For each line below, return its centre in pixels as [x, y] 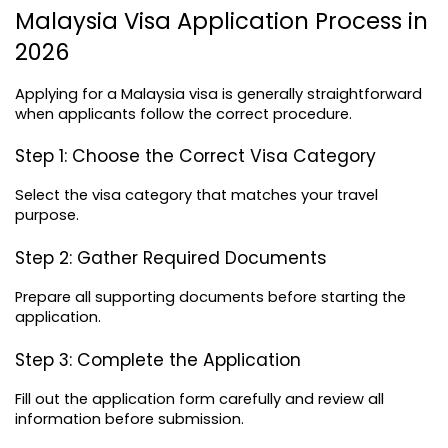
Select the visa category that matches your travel [196, 195]
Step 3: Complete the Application [158, 359]
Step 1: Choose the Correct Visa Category [195, 156]
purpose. [47, 215]
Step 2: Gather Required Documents [171, 257]
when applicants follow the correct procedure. [183, 113]
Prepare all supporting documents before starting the [210, 296]
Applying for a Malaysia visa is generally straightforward [218, 93]
